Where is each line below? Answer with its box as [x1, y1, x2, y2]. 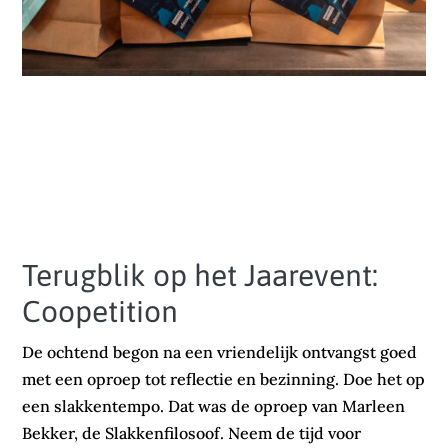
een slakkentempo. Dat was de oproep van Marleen [22, 395, 406, 416]
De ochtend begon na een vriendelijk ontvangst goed [22, 341, 418, 362]
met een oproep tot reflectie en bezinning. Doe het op [22, 368, 426, 389]
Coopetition [22, 293, 179, 328]
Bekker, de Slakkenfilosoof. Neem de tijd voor [22, 422, 362, 443]
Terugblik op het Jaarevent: [22, 257, 379, 292]
